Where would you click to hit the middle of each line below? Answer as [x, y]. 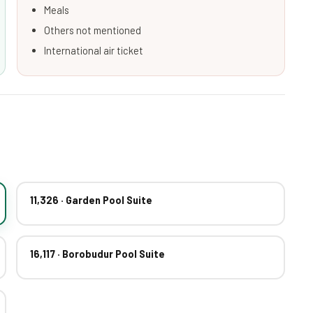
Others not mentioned [93, 30]
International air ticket [94, 50]
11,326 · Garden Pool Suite [91, 200]
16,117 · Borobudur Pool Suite [97, 254]
